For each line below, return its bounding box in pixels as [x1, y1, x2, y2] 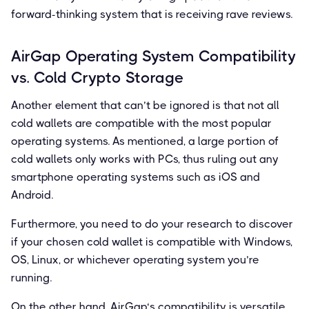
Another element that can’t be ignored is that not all [11, 98, 279, 112]
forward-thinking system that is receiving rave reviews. [11, 7, 292, 21]
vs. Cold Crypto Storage [11, 68, 183, 86]
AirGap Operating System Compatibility [11, 47, 296, 65]
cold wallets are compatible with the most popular [11, 116, 272, 130]
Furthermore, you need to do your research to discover [11, 217, 293, 230]
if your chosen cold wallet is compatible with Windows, [11, 235, 292, 248]
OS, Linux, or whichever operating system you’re [11, 252, 259, 266]
